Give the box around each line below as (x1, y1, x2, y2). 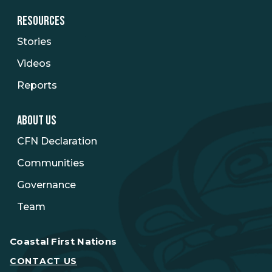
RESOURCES (17, 13, 65, 29)
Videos (17, 57, 51, 69)
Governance (17, 178, 76, 191)
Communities (17, 157, 84, 169)
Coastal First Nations (10, 235, 117, 247)
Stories (17, 35, 52, 47)
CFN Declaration (17, 135, 97, 147)
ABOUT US (17, 112, 56, 128)
